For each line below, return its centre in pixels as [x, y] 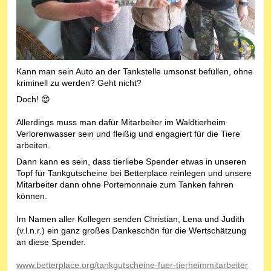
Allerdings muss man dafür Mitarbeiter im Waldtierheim [121, 122]
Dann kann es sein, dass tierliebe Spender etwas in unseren [131, 162]
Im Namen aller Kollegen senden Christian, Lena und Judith [130, 219]
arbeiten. [33, 145]
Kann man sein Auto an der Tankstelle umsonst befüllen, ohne [135, 72]
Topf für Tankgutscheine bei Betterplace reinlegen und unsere [134, 173]
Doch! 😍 [33, 100]
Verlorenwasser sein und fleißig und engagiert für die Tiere [128, 134]
